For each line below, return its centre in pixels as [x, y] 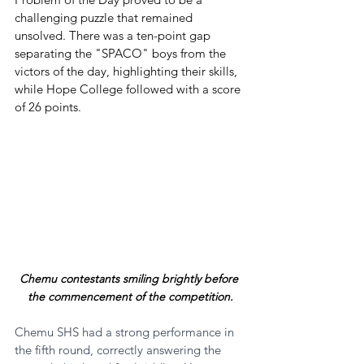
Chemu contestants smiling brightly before [130, 279]
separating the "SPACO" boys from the [122, 53]
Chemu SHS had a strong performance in [126, 332]
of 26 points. [48, 106]
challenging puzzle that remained [105, 17]
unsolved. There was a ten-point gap [114, 35]
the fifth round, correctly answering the [119, 350]
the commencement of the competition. [130, 297]
